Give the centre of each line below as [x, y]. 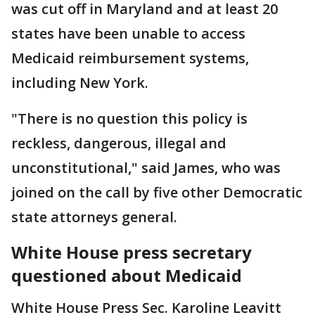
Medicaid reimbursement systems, [130, 58]
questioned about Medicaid [127, 275]
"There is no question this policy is [129, 118]
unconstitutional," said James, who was [146, 168]
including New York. [80, 83]
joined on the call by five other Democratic [157, 192]
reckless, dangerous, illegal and [119, 143]
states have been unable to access [128, 33]
